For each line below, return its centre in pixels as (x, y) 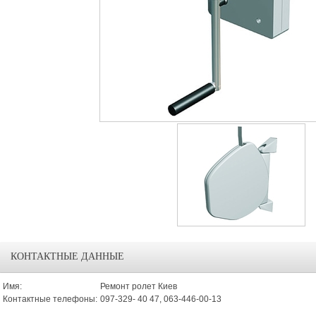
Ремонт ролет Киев (139, 286)
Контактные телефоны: (50, 299)
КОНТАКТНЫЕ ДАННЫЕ (67, 256)
